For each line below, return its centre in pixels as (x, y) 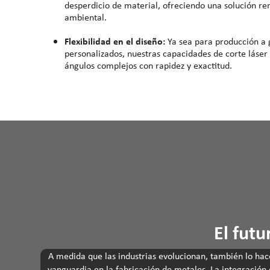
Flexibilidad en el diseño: (116, 41)
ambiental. (86, 17)
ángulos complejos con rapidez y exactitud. (149, 65)
